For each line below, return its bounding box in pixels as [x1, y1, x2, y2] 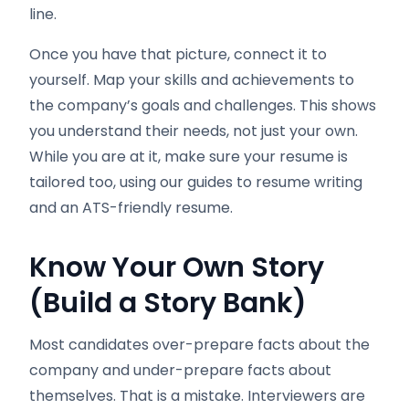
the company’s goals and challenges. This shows [29, 95, 376, 116]
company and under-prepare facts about [29, 360, 331, 381]
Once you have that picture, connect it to [29, 44, 327, 65]
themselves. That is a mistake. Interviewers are [29, 385, 365, 406]
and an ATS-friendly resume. [29, 197, 233, 218]
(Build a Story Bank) [29, 284, 307, 322]
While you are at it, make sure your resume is [29, 146, 348, 167]
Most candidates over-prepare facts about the [29, 334, 370, 355]
